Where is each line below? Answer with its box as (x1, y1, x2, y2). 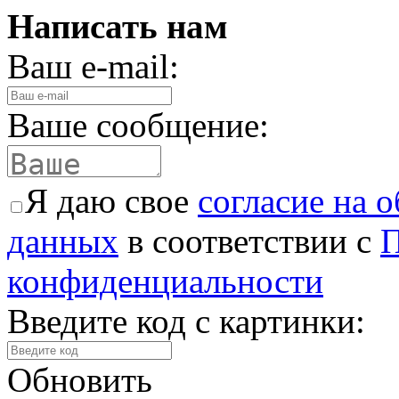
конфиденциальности (7, 261, 323, 300)
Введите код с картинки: (7, 301, 365, 340)
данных (7, 221, 118, 260)
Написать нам (7, 6, 228, 45)
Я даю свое (25, 181, 198, 220)
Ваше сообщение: (7, 105, 269, 144)
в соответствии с (118, 221, 380, 260)
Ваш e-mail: (7, 46, 179, 85)
